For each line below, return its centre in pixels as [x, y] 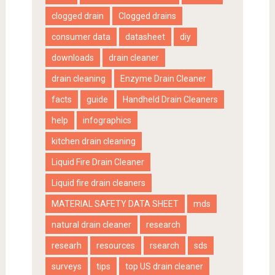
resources [115, 246]
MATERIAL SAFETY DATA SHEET [115, 204]
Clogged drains [147, 16]
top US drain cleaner [164, 267]
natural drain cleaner [91, 225]
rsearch [164, 246]
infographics [107, 121]
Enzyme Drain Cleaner [163, 79]
